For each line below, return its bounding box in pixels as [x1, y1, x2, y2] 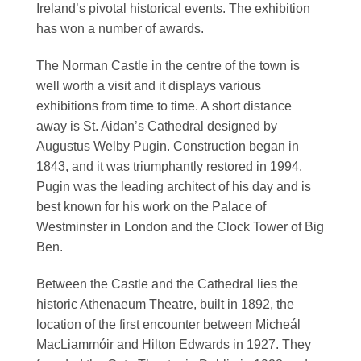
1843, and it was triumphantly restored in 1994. [36, 159, 302, 173]
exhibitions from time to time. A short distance [36, 98, 292, 113]
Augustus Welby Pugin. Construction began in [36, 139, 299, 153]
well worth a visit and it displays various [36, 78, 261, 93]
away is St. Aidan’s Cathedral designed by [36, 118, 277, 133]
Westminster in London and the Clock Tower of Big [36, 219, 324, 234]
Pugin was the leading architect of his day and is [36, 179, 311, 193]
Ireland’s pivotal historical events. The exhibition [36, 2, 310, 16]
